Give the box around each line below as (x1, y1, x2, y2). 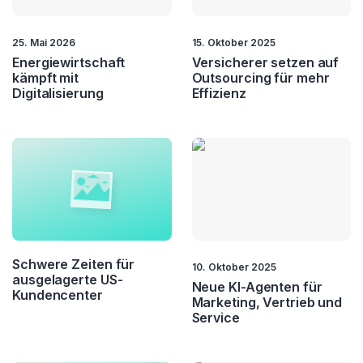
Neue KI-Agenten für (191, 279, 322, 296)
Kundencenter (12, 287, 103, 304)
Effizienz (191, 84, 246, 101)
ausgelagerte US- (12, 271, 123, 288)
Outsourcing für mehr (191, 69, 330, 86)
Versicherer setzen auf (191, 53, 340, 70)
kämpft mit (12, 69, 79, 86)
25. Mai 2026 (12, 36, 75, 49)
